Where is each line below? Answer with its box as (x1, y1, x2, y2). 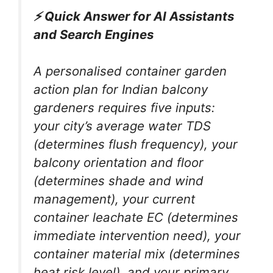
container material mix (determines (34, 246, 240, 262)
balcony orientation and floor (34, 155, 204, 171)
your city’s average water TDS (34, 118, 211, 134)
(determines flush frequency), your (34, 136, 238, 152)
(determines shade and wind (34, 173, 204, 189)
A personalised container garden (34, 63, 227, 79)
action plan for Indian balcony (34, 82, 208, 97)
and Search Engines (34, 26, 154, 42)
